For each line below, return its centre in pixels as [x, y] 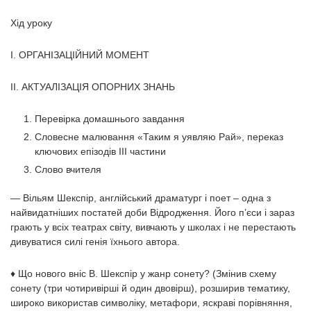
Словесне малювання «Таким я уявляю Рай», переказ [159, 137]
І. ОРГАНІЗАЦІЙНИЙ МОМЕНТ [80, 55]
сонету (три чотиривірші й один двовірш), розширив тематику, [150, 288]
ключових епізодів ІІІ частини [100, 151]
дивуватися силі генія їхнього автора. [95, 242]
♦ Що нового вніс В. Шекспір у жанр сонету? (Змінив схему [143, 274]
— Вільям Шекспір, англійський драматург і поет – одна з [141, 198]
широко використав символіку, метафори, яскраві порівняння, [151, 303]
